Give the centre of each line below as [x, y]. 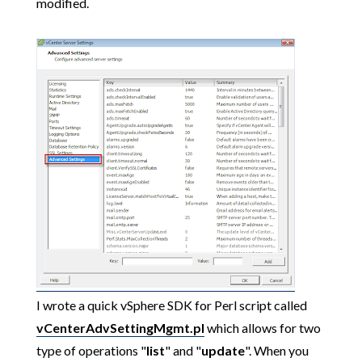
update [223, 350]
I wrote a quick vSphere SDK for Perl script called [171, 305]
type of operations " [91, 350]
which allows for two [262, 328]
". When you [276, 350]
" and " [183, 350]
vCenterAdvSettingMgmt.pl [120, 328]
